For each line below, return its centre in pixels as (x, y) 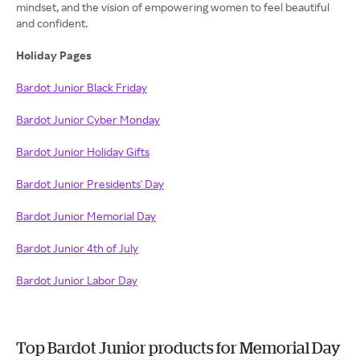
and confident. (52, 23)
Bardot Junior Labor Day (77, 280)
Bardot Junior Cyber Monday (88, 119)
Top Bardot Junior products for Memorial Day (178, 348)
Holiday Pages (55, 55)
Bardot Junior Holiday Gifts (83, 151)
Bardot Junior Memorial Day (86, 216)
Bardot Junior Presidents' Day (90, 184)
